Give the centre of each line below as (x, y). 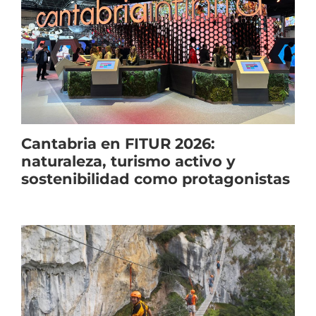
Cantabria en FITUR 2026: (118, 143)
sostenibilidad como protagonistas (156, 178)
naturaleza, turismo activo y (128, 161)
